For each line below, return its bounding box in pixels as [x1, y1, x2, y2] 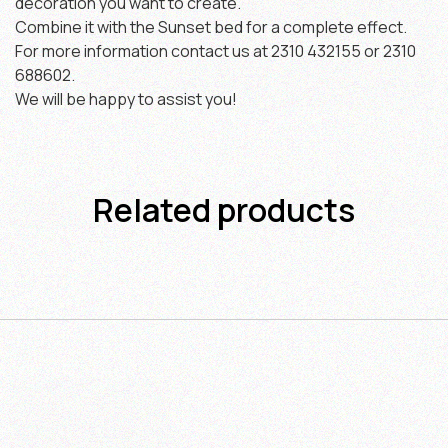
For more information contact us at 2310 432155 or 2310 [15, 39, 416, 62]
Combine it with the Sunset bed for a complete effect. [15, 15, 407, 38]
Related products [93, 188, 355, 233]
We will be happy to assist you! [15, 87, 237, 110]
